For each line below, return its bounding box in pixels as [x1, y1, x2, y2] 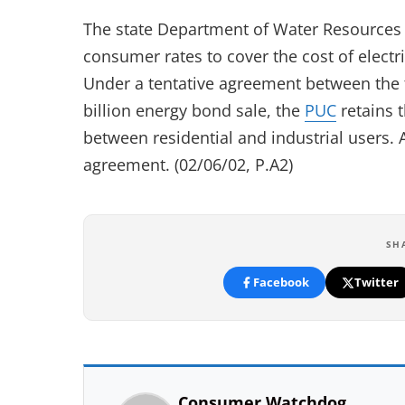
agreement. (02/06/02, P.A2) [83, 154, 293, 175]
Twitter [353, 274, 399, 290]
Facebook [252, 274, 309, 290]
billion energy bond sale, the [83, 99, 305, 121]
